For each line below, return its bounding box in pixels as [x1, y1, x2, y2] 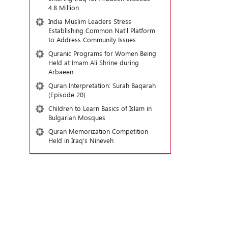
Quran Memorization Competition [48, 127, 148, 135]
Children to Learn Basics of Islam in [48, 104, 152, 112]
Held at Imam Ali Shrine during [48, 58, 139, 67]
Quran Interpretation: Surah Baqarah [48, 81, 156, 90]
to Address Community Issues [48, 35, 136, 44]
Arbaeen [48, 67, 73, 76]
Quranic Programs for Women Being [48, 49, 156, 58]
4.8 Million [48, 3, 79, 12]
